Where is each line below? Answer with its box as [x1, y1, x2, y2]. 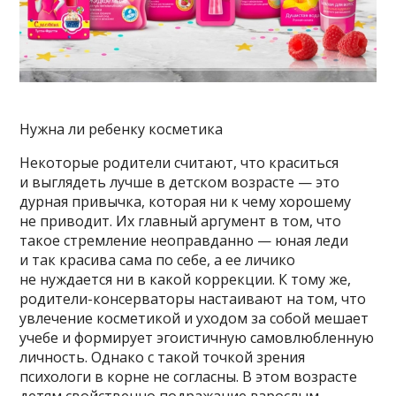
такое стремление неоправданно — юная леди [19, 231, 349, 251]
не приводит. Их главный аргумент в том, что [19, 211, 342, 232]
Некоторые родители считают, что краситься [19, 153, 339, 173]
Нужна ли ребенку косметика [19, 119, 224, 140]
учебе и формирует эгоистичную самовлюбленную [19, 328, 375, 348]
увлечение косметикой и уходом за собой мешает [19, 308, 369, 329]
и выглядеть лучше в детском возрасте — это [19, 172, 340, 193]
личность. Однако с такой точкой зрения [19, 347, 306, 368]
